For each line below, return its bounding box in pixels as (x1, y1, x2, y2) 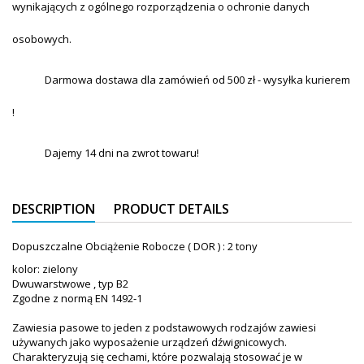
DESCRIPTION (12, 200, 95, 219)
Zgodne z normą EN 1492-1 (12, 291, 142, 306)
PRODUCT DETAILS (114, 200, 229, 219)
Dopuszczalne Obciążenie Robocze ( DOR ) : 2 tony (12, 239, 258, 254)
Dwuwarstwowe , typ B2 (12, 276, 128, 292)
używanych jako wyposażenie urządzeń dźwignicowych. (12, 335, 287, 350)
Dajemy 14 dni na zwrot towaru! (45, 145, 199, 161)
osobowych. (12, 32, 71, 47)
